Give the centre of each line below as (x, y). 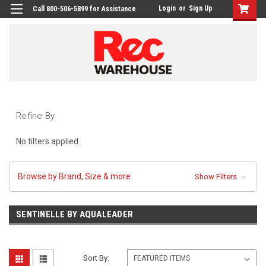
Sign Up (201, 8)
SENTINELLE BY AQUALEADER (75, 214)
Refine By (36, 115)
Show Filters (216, 176)
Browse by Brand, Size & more (74, 176)
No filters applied (47, 141)
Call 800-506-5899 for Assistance (84, 9)
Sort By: (96, 258)
